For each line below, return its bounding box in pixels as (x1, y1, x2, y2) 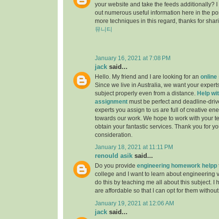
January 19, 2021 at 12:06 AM (95, 200, 174, 206)
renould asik (95, 152, 132, 160)
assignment (95, 99, 128, 105)
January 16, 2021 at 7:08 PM (95, 55, 171, 61)
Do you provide (95, 163, 137, 169)
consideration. (95, 132, 132, 138)
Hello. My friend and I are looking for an (95, 74, 200, 80)
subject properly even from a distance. (95, 90, 197, 97)
